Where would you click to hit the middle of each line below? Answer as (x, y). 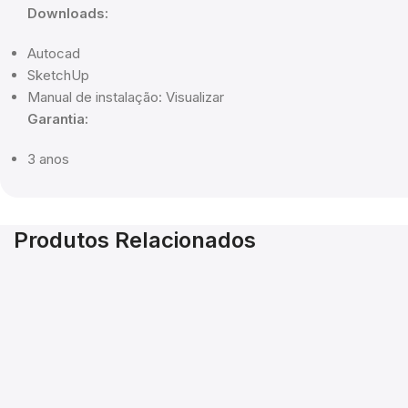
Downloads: (68, 14)
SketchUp (58, 76)
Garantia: (58, 119)
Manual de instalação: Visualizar (126, 97)
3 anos (48, 159)
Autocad (54, 54)
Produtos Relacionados (135, 240)
